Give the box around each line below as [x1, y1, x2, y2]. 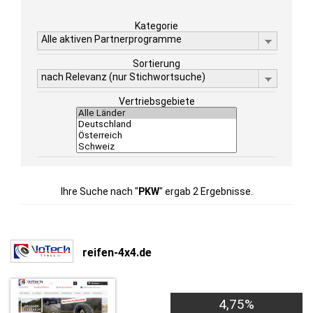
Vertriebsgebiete [118, 96, 195, 107]
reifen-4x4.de [82, 245, 152, 259]
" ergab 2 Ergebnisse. [159, 186, 253, 197]
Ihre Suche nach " [60, 186, 138, 197]
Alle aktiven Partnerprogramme [41, 34, 182, 45]
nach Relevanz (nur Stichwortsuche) [41, 71, 205, 82]
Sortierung [133, 58, 180, 69]
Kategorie [135, 20, 178, 31]
